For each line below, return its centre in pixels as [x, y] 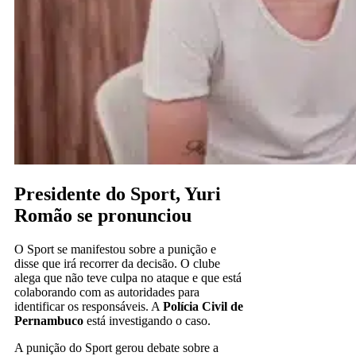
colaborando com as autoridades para [107, 292]
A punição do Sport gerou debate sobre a [116, 347]
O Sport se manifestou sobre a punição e [115, 249]
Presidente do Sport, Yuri [118, 193]
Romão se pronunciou [103, 215]
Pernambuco [49, 320]
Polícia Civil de [203, 306]
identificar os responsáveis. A [89, 306]
